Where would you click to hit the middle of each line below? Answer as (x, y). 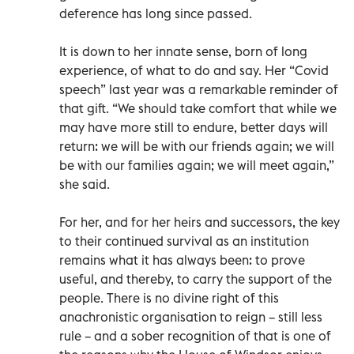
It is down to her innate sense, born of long (183, 51)
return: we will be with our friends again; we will (197, 146)
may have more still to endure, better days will (194, 127)
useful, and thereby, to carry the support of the (196, 279)
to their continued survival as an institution (184, 241)
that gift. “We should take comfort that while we (198, 108)
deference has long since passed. (156, 13)
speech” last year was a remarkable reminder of (199, 89)
